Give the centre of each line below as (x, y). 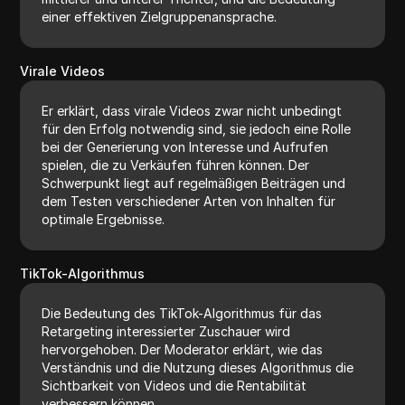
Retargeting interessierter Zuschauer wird (166, 331)
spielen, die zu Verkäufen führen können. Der (176, 165)
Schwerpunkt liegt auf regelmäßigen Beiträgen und (194, 183)
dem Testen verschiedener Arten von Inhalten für (189, 201)
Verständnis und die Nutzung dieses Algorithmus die (198, 367)
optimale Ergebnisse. (104, 219)
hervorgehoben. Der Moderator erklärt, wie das (183, 349)
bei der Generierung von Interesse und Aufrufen (185, 146)
